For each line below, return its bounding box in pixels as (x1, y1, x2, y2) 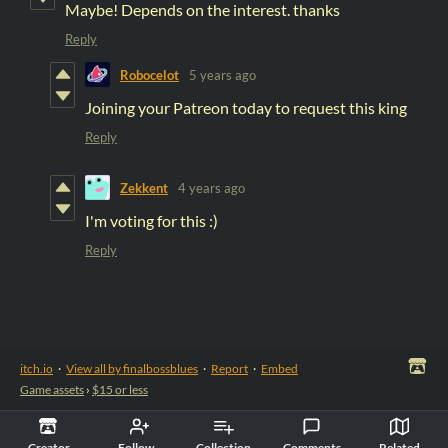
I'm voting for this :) (85, 211, 218, 231)
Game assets (20, 382, 84, 398)
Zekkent (120, 179, 168, 196)
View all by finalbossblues (66, 361, 198, 377)
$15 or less (92, 382, 148, 398)
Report (211, 361, 248, 377)
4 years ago (178, 179, 245, 196)
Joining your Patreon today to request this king (85, 98, 407, 118)
